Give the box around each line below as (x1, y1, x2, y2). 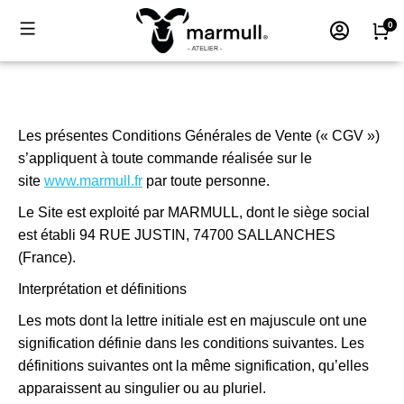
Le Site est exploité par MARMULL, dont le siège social (18, 205, 370, 220)
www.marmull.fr (44, 173, 142, 188)
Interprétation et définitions (18, 281, 187, 297)
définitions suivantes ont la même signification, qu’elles (18, 358, 369, 373)
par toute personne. (142, 173, 270, 188)
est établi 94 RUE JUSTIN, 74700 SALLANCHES (18, 227, 335, 243)
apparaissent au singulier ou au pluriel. (18, 381, 266, 396)
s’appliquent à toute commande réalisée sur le (18, 151, 312, 166)
